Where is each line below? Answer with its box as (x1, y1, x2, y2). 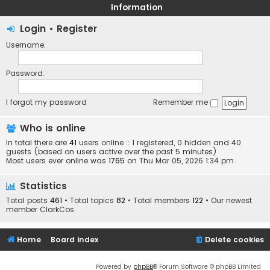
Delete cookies (205, 234, 264, 245)
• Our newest (203, 195, 252, 206)
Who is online (17, 122, 86, 135)
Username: (6, 40, 46, 50)
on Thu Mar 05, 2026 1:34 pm (125, 155, 234, 166)
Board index (51, 234, 99, 245)
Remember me (153, 97, 210, 108)
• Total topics (62, 195, 116, 206)
